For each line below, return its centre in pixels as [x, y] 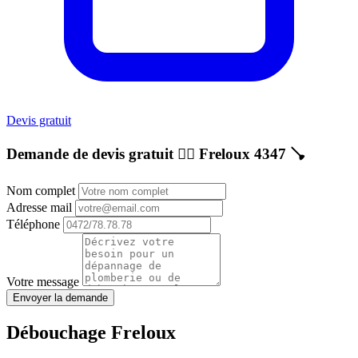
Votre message [44, 282]
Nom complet [42, 191]
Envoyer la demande [60, 298]
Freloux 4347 [243, 153]
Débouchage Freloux [91, 333]
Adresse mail [41, 208]
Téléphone [35, 225]
